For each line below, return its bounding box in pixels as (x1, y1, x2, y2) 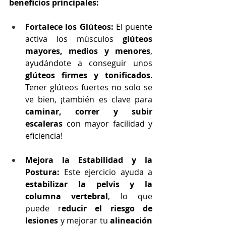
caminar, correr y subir (25, 105, 152, 117)
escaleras (25, 118, 63, 129)
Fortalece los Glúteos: (25, 21, 114, 32)
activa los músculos (25, 33, 123, 44)
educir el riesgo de (61, 202, 152, 214)
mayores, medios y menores (25, 45, 150, 56)
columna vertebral (25, 190, 108, 202)
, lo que (108, 190, 153, 202)
